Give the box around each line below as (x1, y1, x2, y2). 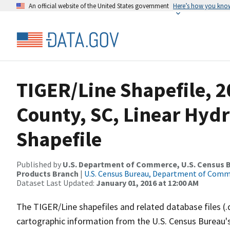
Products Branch (16, 168, 79, 179)
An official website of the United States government (29, 2, 169, 10)
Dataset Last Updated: (16, 178, 96, 188)
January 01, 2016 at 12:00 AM (96, 178, 199, 188)
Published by (16, 159, 63, 169)
